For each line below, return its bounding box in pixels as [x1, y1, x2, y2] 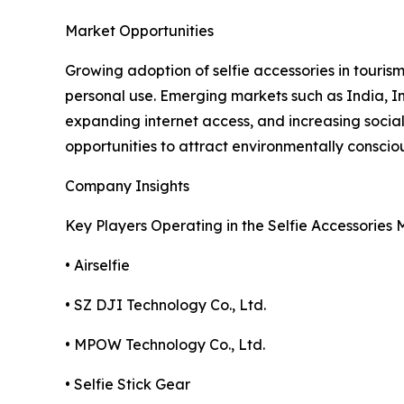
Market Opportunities [65, 21, 214, 40]
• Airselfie [65, 255, 130, 274]
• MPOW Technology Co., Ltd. [65, 335, 265, 353]
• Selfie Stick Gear [65, 374, 190, 393]
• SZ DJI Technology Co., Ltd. [65, 295, 266, 314]
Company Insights [65, 176, 189, 195]
